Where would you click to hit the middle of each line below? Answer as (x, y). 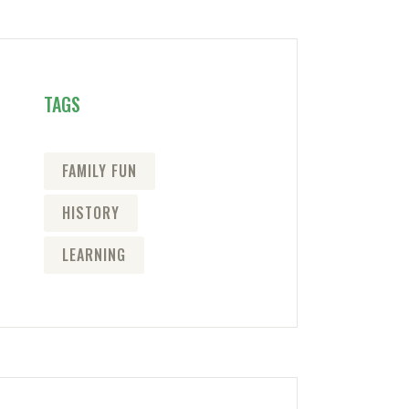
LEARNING (94, 255)
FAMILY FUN (99, 171)
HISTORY (90, 213)
